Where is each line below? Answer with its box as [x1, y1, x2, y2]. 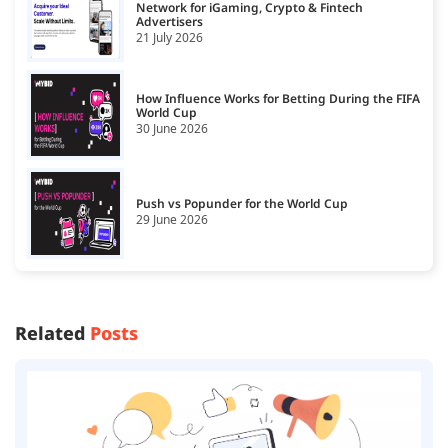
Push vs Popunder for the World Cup [135, 195, 348, 213]
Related [15, 320, 90, 345]
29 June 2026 [135, 211, 208, 229]
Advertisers [135, 12, 203, 30]
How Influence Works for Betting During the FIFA [135, 90, 420, 107]
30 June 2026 [135, 120, 208, 137]
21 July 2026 [135, 28, 203, 46]
